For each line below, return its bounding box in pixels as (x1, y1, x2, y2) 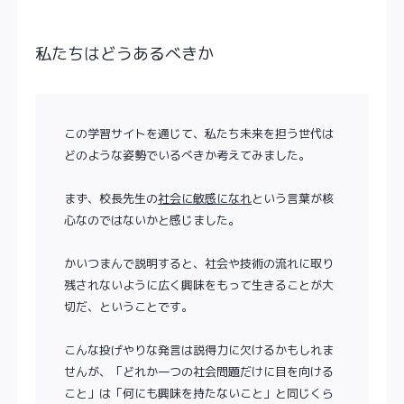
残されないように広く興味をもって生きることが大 (64, 277, 335, 293)
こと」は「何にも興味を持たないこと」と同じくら (64, 385, 335, 401)
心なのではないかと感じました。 (64, 212, 241, 228)
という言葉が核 (252, 190, 335, 207)
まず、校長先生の (64, 190, 159, 207)
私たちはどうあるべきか (35, 42, 215, 65)
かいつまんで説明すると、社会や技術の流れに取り (64, 255, 335, 271)
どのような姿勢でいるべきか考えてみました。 (64, 147, 311, 163)
